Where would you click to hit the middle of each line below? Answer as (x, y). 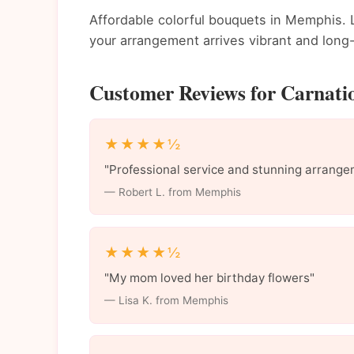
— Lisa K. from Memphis (166, 300)
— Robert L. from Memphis (172, 192)
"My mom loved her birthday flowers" (209, 278)
